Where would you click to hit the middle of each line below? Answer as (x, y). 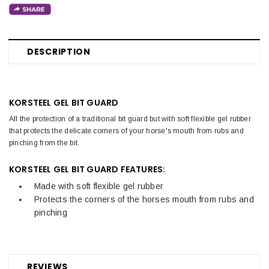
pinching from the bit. (44, 143)
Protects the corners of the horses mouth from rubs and (144, 199)
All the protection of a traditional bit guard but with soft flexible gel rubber (130, 119)
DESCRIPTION (59, 51)
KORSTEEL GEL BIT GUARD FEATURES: (87, 169)
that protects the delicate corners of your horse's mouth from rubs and (126, 131)
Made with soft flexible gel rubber (99, 186)
